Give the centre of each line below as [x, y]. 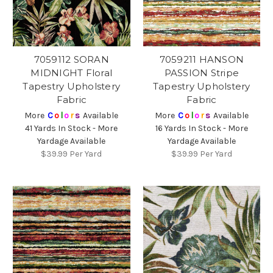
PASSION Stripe [201, 73]
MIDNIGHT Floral [72, 73]
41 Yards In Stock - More [72, 129]
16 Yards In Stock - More [201, 129]
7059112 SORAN [71, 60]
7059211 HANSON [201, 60]
